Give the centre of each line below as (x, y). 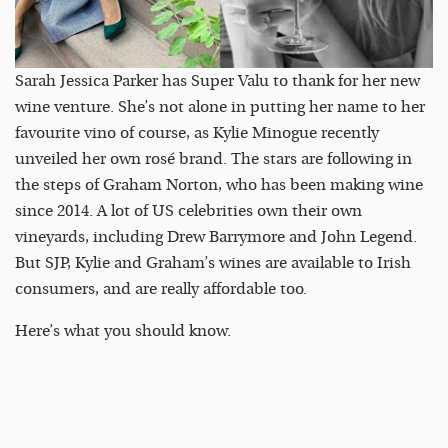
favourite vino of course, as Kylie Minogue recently (197, 132)
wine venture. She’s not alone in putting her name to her (220, 106)
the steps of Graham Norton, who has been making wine (219, 184)
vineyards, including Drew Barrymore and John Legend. (216, 236)
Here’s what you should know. (123, 330)
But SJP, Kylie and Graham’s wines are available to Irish (213, 262)
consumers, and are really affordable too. (161, 288)
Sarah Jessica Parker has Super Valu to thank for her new (217, 80)
